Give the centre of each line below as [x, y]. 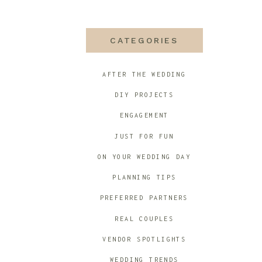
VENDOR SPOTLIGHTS [147, 239]
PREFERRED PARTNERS [146, 198]
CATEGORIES [144, 40]
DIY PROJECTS [147, 95]
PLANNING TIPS [147, 177]
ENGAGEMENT [147, 115]
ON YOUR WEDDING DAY [146, 157]
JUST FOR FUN [147, 136]
